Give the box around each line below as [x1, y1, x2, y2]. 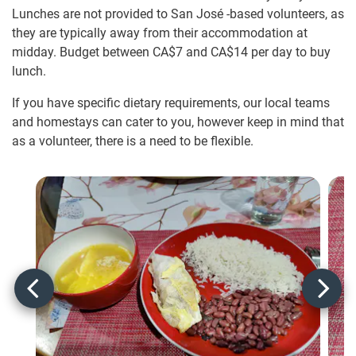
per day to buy [248, 44, 331, 60]
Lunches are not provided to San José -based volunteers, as [12, 6, 344, 21]
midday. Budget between [12, 44, 153, 60]
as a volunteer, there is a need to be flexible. [12, 133, 253, 149]
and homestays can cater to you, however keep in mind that [12, 114, 344, 130]
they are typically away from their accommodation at [12, 25, 308, 41]
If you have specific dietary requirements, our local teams [12, 95, 330, 110]
